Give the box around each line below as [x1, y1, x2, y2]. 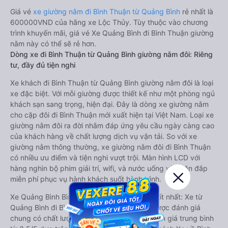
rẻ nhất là [182, 7, 213, 16]
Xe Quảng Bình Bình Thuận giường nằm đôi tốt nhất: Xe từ [10, 192, 203, 201]
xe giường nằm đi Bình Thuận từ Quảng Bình [33, 7, 182, 16]
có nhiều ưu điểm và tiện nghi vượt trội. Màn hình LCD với [10, 153, 200, 162]
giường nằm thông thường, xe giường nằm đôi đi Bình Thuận [10, 142, 211, 151]
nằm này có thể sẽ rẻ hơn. [10, 39, 96, 48]
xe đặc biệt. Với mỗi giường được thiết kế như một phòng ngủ [10, 89, 215, 98]
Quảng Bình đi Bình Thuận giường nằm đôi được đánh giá [10, 203, 201, 212]
